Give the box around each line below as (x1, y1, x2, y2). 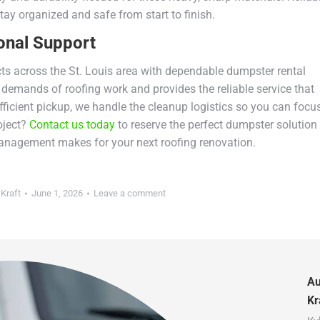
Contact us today (29, 117, 115, 131)
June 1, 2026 (31, 187, 83, 199)
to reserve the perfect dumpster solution (115, 117, 317, 131)
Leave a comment (93, 187, 166, 199)
